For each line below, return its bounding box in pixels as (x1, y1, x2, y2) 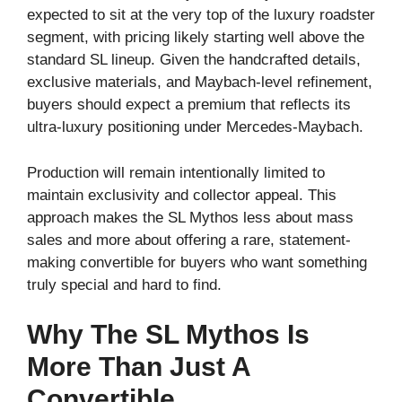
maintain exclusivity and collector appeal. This (27, 186, 336, 204)
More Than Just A (27, 352, 250, 382)
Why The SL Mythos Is (27, 319, 310, 350)
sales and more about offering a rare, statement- (27, 231, 351, 249)
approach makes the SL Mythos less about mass (27, 208, 354, 226)
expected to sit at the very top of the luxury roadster (27, 6, 375, 24)
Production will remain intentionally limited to (27, 163, 325, 181)
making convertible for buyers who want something (27, 253, 367, 271)
